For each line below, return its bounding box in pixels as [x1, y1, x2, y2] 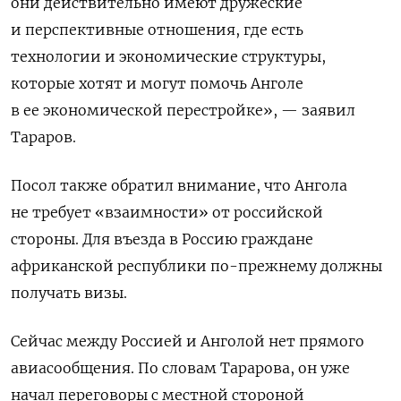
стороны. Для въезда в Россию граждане [11, 230, 313, 249]
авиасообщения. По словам [11, 359, 220, 378]
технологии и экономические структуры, [11, 47, 326, 66]
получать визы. [11, 284, 127, 303]
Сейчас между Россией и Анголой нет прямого [11, 332, 364, 351]
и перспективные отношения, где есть [11, 21, 303, 39]
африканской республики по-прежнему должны [11, 257, 382, 276]
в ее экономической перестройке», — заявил [11, 101, 355, 120]
